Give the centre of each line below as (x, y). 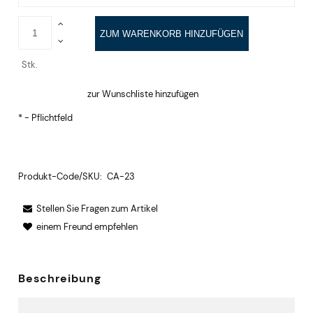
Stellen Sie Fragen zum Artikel (97, 208)
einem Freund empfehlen (87, 226)
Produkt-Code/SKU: (60, 176)
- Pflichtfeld (48, 118)
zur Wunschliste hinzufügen (143, 94)
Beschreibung (60, 278)
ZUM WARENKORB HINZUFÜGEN (172, 34)
